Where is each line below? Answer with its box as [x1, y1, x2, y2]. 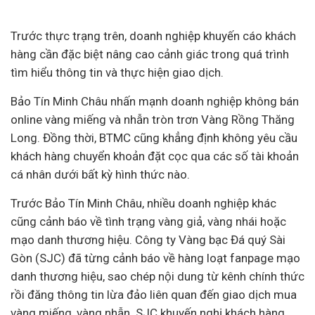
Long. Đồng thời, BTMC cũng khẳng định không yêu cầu [11, 131, 297, 145]
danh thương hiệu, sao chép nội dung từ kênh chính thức [11, 269, 304, 283]
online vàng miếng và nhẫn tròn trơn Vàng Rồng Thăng [11, 112, 295, 127]
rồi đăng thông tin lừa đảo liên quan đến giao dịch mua [11, 288, 297, 302]
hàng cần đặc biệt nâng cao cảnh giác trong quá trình [11, 47, 289, 61]
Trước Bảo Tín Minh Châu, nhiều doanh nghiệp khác [11, 196, 276, 210]
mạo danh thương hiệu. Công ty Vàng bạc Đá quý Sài [11, 233, 285, 247]
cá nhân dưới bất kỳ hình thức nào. [11, 167, 190, 181]
